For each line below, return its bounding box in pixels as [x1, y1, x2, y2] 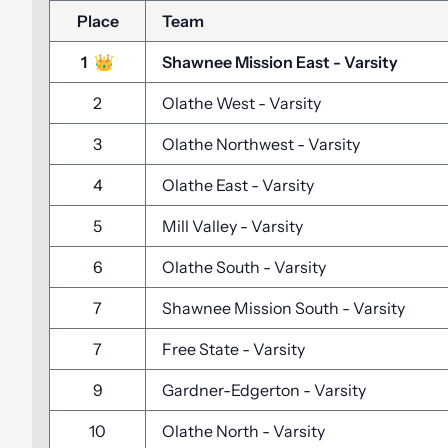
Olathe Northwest [162, 134, 297, 154]
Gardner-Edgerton [162, 380, 303, 400]
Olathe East [162, 175, 251, 195]
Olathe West [162, 93, 258, 113]
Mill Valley [162, 216, 240, 236]
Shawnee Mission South [162, 298, 342, 318]
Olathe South [162, 257, 263, 277]
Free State [162, 339, 242, 359]
